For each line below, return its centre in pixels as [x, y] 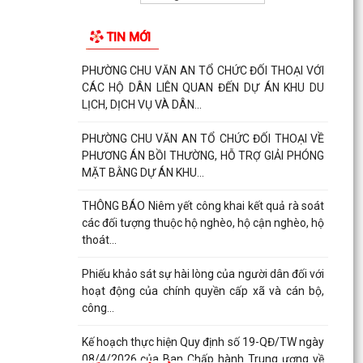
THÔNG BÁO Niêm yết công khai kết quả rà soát [203, 206]
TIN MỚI [128, 38]
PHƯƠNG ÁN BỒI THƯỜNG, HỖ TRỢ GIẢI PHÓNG [203, 155]
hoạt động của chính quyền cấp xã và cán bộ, [203, 291]
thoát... [99, 240]
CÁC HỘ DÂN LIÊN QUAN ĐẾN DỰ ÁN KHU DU [203, 88]
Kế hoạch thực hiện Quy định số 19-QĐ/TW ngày [203, 342]
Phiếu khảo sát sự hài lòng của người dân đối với [203, 274]
